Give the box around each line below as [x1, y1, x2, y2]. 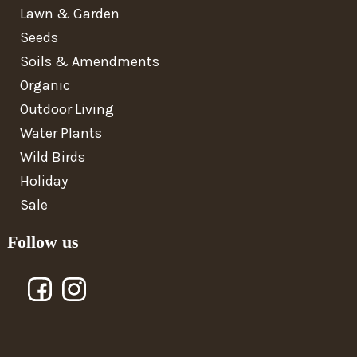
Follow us [6, 231, 79, 252]
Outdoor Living [19, 100, 114, 118]
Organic [19, 76, 70, 94]
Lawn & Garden [19, 4, 120, 22]
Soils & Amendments [19, 52, 159, 70]
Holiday [19, 171, 68, 190]
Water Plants [19, 124, 102, 142]
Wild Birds [19, 147, 85, 166]
